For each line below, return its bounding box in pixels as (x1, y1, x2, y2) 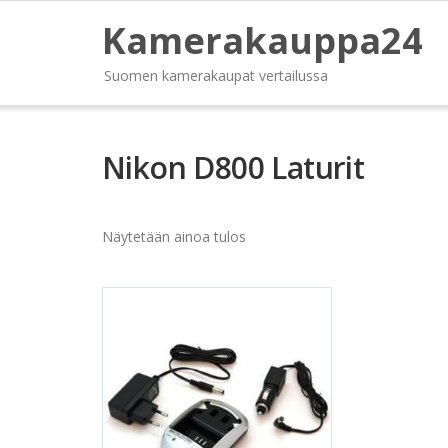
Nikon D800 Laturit (102, 147, 365, 188)
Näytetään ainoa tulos (102, 227, 246, 246)
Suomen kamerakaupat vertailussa (104, 66, 328, 85)
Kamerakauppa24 (102, 16, 423, 65)
